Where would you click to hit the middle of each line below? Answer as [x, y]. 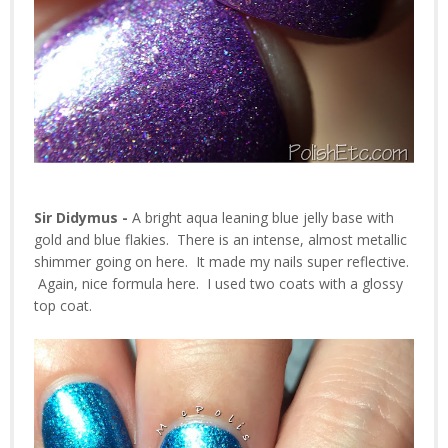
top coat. [63, 306]
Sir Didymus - [83, 218]
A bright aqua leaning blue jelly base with [263, 218]
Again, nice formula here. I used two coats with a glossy [218, 284]
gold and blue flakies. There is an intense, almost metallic [220, 240]
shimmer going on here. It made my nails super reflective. [221, 262]
